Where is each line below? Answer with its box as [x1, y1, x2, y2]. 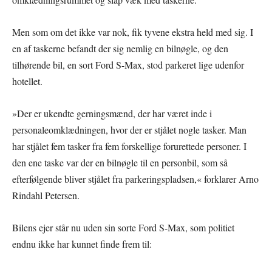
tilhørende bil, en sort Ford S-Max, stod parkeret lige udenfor [12, 58, 244, 71]
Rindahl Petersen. [12, 188, 80, 202]
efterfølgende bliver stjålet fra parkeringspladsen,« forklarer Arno [12, 172, 259, 185]
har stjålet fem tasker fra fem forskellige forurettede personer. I [12, 139, 246, 152]
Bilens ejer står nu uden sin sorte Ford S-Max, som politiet [12, 220, 234, 234]
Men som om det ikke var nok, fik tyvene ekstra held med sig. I [12, 25, 253, 38]
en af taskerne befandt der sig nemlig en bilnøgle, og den [12, 41, 228, 55]
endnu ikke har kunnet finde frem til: [12, 237, 152, 250]
